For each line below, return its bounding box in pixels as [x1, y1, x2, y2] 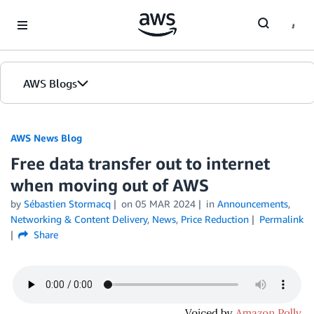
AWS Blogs [23, 76, 77, 90]
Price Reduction [181, 213, 249, 225]
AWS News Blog [11, 132, 82, 144]
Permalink [259, 213, 303, 225]
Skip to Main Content [6, 8, 100, 20]
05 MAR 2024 [135, 198, 196, 210]
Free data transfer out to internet [11, 153, 270, 173]
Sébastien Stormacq [24, 198, 111, 210]
